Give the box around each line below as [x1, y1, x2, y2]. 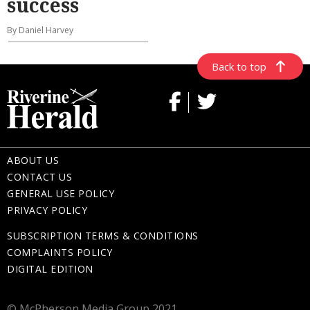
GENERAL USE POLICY [7, 187, 114, 201]
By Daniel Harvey [7, 24, 73, 37]
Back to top [212, 60, 267, 74]
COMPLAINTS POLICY [7, 245, 113, 259]
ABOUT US [7, 154, 59, 167]
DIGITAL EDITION [7, 262, 93, 275]
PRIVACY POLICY [7, 203, 87, 217]
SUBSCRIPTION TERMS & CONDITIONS [7, 228, 199, 242]
